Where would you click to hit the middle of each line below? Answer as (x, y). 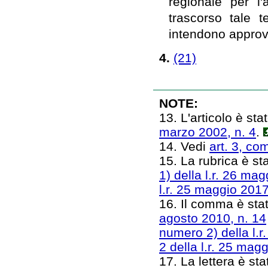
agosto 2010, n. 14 (213, 218)
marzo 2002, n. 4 (208, 132)
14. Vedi (184, 146)
